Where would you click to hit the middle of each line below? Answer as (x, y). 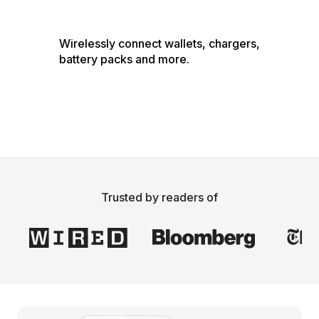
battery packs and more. (124, 59)
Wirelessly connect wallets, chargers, (159, 44)
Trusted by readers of (159, 198)
